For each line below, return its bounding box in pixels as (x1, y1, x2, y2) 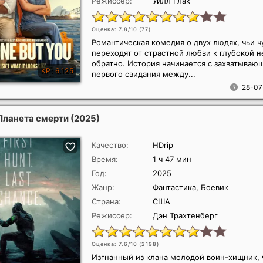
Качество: (92, 140, 129, 150)
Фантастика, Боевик (153, 183, 228, 192)
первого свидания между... (92, 69, 195, 79)
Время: (92, 154, 118, 164)
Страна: (92, 197, 121, 206)
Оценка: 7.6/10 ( (92, 241, 141, 247)
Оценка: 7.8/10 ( (92, 26, 141, 32)
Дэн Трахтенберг (153, 211, 218, 220)
